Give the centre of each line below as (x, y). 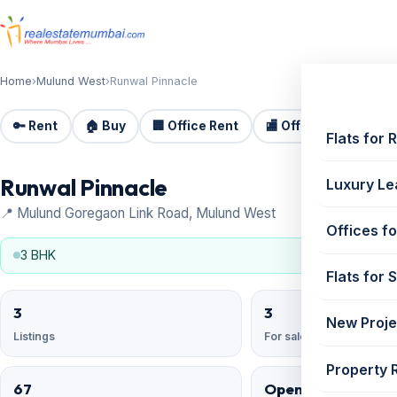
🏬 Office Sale (307, 126)
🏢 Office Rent (196, 126)
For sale (286, 336)
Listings (34, 336)
